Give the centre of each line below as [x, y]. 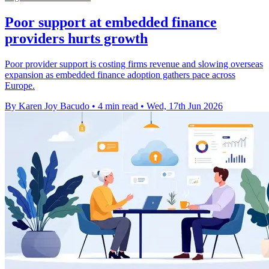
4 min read [118, 106]
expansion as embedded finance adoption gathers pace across [120, 75]
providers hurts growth [76, 39]
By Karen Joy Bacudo [47, 106]
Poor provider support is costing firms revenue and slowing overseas [134, 64]
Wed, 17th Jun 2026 [185, 106]
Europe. [20, 86]
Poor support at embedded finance [111, 23]
